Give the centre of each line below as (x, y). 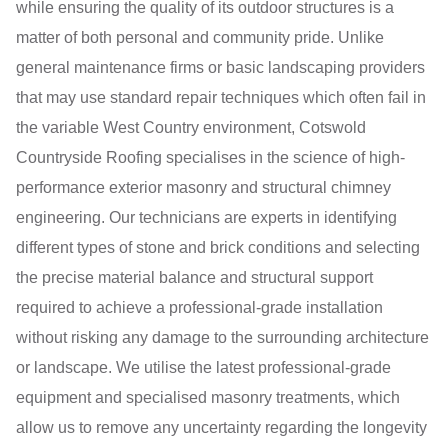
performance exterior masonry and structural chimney (203, 187)
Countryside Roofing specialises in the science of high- (210, 157)
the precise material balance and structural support (194, 277)
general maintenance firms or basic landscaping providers (220, 67)
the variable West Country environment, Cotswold (191, 127)
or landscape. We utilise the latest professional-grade (203, 367)
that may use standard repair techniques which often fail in (221, 97)
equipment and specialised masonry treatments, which (208, 397)
